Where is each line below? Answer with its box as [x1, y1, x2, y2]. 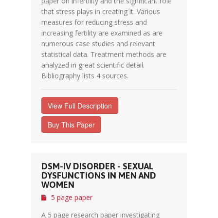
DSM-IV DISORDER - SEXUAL [41, 161, 153, 171]
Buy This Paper [48, 120, 95, 129]
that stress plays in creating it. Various [41, 7, 160, 16]
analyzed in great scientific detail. [41, 60, 145, 70]
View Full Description [48, 101, 112, 110]
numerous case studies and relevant [41, 39, 155, 48]
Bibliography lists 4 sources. [41, 71, 128, 80]
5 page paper [51, 193, 92, 202]
